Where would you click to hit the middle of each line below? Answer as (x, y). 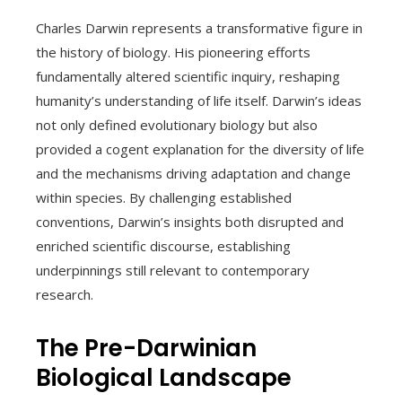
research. (65, 294)
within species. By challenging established (164, 197)
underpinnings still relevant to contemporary (173, 270)
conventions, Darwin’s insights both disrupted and (190, 221)
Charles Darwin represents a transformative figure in (199, 27)
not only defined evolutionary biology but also (177, 124)
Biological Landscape (164, 377)
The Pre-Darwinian (146, 348)
